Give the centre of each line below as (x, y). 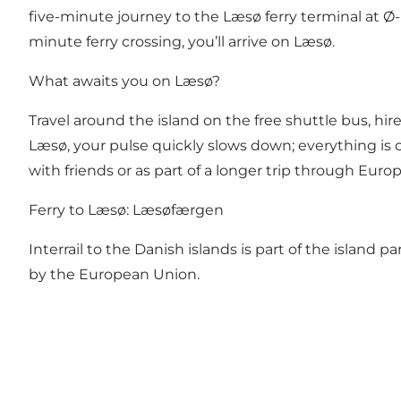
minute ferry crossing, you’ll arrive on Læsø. (182, 42)
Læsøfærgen (178, 210)
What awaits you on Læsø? (124, 81)
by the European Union (113, 275)
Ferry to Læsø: (81, 210)
